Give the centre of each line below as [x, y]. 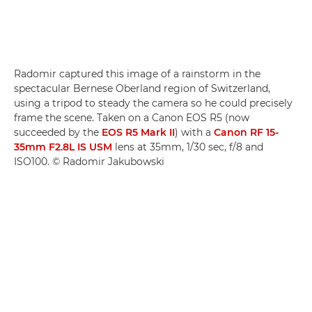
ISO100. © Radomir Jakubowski [89, 161]
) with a [194, 132]
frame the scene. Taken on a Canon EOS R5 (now [132, 117]
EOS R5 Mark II [138, 132]
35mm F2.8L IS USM [63, 147]
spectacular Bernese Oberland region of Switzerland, [142, 88]
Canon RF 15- [246, 132]
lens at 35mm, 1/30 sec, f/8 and [188, 147]
